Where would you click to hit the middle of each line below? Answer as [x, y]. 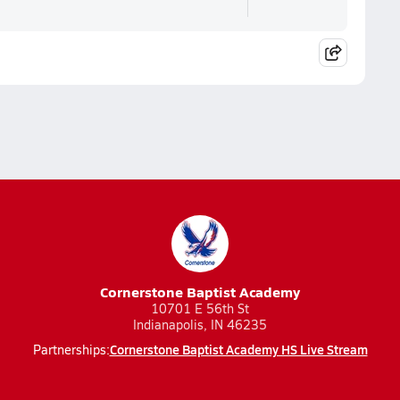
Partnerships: [71, 350]
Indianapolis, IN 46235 [200, 325]
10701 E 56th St [200, 308]
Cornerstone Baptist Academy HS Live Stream [238, 349]
